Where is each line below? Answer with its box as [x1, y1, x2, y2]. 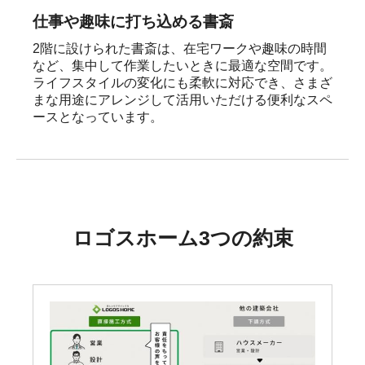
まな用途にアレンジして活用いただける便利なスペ [33, 93, 332, 108]
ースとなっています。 [33, 110, 163, 125]
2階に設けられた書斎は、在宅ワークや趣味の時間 [33, 42, 327, 56]
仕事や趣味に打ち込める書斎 [33, 13, 234, 31]
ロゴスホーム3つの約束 [72, 226, 293, 250]
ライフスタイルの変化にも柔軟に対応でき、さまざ [33, 76, 332, 90]
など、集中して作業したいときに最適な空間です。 [33, 59, 332, 73]
